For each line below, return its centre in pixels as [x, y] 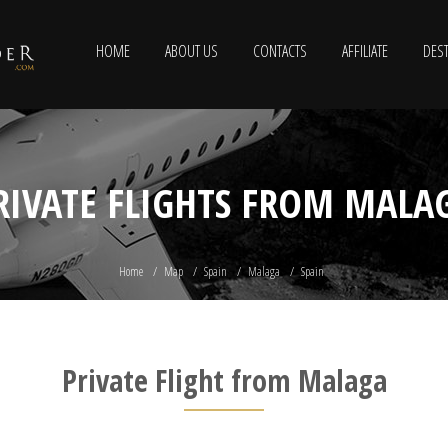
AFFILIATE [365, 51]
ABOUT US [191, 51]
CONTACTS [280, 51]
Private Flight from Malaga [224, 380]
